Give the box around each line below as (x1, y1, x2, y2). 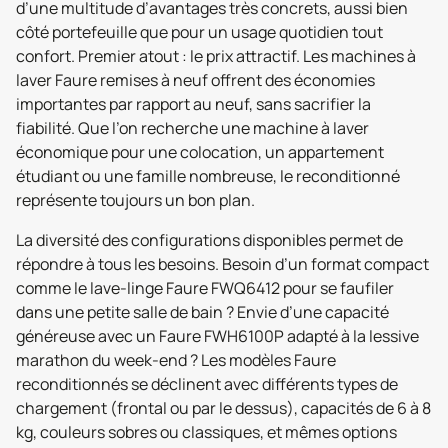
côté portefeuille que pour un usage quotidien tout (16, 21, 383, 43)
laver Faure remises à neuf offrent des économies (16, 69, 375, 91)
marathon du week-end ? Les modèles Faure (16, 349, 336, 371)
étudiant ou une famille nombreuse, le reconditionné (16, 165, 400, 187)
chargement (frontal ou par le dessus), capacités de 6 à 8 (16, 397, 431, 419)
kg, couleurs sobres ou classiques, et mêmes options (16, 421, 397, 443)
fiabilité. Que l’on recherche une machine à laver (16, 117, 369, 139)
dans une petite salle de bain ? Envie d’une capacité (16, 301, 389, 323)
